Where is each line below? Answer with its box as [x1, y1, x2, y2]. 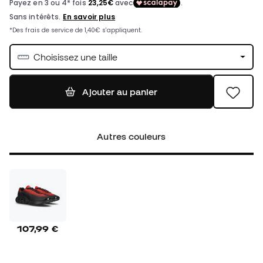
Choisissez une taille [33, 52, 117, 63]
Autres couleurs [97, 131, 166, 142]
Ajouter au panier [82, 86, 157, 97]
